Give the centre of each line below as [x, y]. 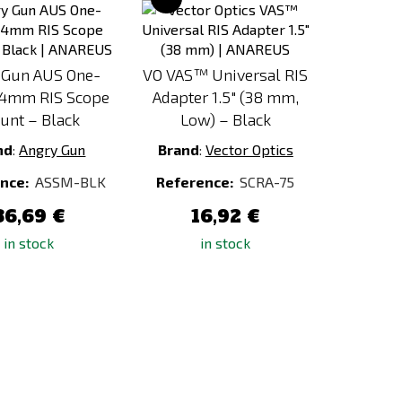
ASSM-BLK [70, 182]
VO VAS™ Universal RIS [226, 74]
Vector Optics [249, 149]
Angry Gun [52, 149]
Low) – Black [225, 119]
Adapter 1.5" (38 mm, [225, 97]
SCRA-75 [267, 182]
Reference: [197, 182]
